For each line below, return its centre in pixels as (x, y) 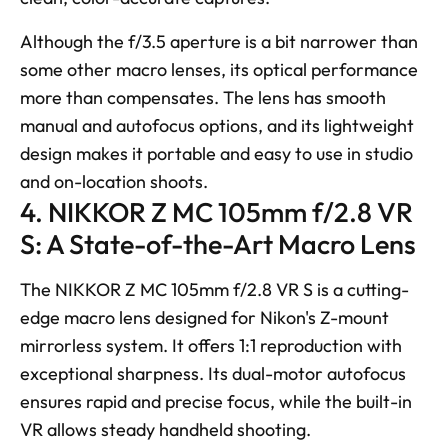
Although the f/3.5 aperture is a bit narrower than (219, 41)
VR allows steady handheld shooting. (167, 429)
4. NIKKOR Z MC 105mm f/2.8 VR (216, 211)
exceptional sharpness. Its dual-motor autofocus (213, 373)
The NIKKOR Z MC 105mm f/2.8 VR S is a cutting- (214, 289)
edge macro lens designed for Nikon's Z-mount (204, 317)
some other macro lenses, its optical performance (219, 69)
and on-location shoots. (114, 181)
